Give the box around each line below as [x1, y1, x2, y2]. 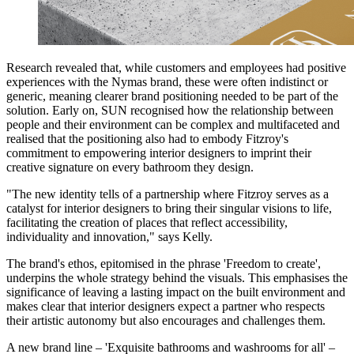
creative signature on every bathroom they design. [6, 160, 254, 175]
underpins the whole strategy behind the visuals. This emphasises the [6, 271, 348, 285]
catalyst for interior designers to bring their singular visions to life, [6, 201, 332, 216]
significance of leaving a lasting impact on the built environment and [6, 285, 345, 299]
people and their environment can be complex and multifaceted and [6, 118, 340, 132]
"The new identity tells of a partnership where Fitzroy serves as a [6, 187, 329, 201]
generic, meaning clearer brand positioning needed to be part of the [6, 89, 338, 104]
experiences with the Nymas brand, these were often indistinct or [6, 75, 328, 89]
